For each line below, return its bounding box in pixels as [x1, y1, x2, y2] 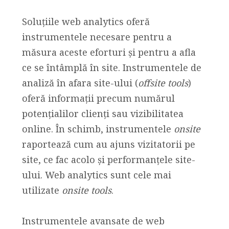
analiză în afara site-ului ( [21, 76, 138, 89]
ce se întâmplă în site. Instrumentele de [21, 61, 201, 74]
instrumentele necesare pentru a [21, 30, 172, 43]
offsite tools [138, 76, 188, 89]
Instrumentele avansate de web [21, 215, 165, 227]
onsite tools [61, 184, 111, 196]
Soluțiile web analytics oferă [21, 15, 150, 28]
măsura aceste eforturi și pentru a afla [21, 45, 196, 58]
